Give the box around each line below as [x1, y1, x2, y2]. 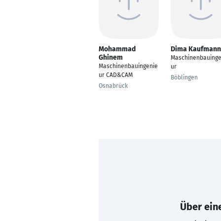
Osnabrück [99, 82, 128, 89]
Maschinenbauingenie [99, 63, 158, 70]
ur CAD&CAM [99, 72, 133, 78]
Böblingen [171, 74, 198, 81]
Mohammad [99, 45, 136, 53]
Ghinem [99, 53, 123, 62]
